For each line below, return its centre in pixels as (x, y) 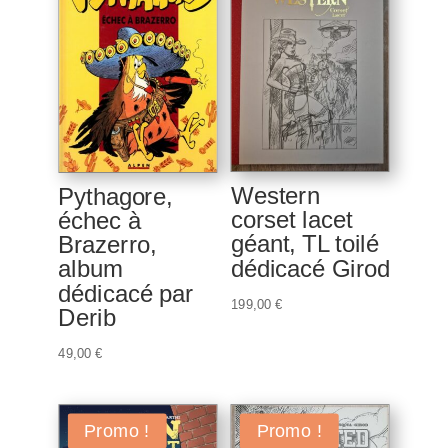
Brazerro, (107, 245)
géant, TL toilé (304, 244)
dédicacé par (126, 294)
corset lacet (291, 220)
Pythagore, (115, 197)
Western (275, 196)
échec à (99, 221)
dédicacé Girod (310, 268)
